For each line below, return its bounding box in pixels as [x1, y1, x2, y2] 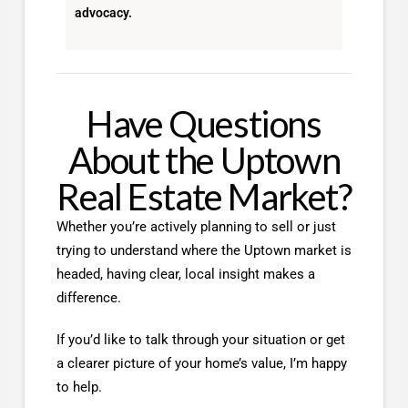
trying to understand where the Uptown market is [56, 241, 352, 259]
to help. [56, 379, 102, 396]
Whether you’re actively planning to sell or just [56, 218, 336, 235]
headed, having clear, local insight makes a [56, 265, 315, 282]
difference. [56, 289, 121, 306]
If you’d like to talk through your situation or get [56, 331, 345, 349]
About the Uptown [67, 138, 341, 182]
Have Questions [87, 101, 321, 146]
